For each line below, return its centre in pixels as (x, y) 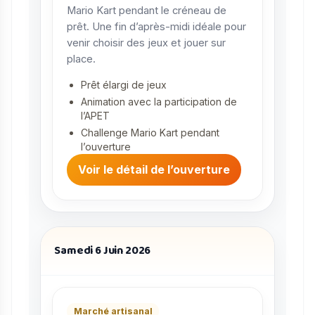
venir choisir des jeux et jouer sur (146, 43)
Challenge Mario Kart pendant (150, 132)
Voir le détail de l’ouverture (154, 170)
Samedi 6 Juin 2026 (103, 250)
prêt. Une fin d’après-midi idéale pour (156, 27)
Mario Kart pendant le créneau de (147, 11)
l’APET (95, 115)
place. (81, 59)
